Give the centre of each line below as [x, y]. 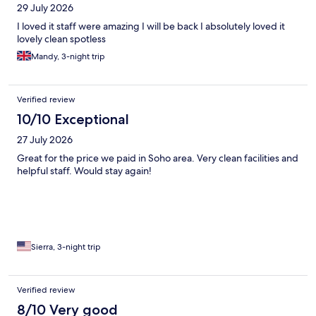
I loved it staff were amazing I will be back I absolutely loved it [151, 26]
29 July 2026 [45, 8]
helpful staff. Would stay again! [84, 171]
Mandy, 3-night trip [68, 57]
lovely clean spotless [61, 39]
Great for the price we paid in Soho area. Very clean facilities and [158, 158]
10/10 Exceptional [73, 120]
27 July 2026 [45, 140]
